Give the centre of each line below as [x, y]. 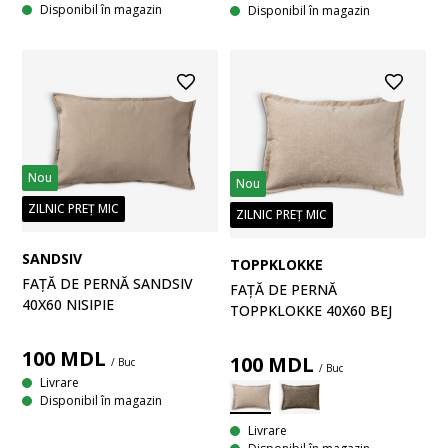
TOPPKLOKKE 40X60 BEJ [311, 310]
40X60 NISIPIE [68, 305]
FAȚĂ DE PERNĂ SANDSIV [107, 284]
